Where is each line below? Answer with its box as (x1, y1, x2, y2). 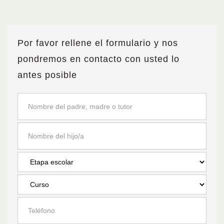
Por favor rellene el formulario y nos (17, 38, 178, 48)
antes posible (17, 70, 77, 80)
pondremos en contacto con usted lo (17, 54, 179, 64)
